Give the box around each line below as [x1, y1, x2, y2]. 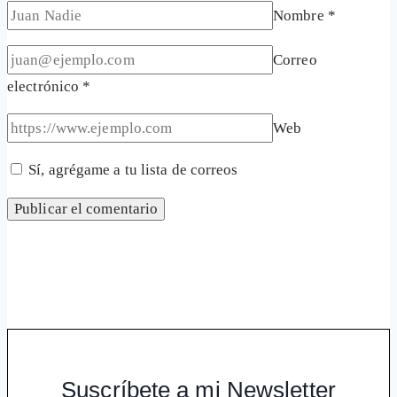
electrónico [7, 78, 83, 96]
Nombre [273, 7, 328, 25]
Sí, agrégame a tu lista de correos [25, 161, 238, 179]
